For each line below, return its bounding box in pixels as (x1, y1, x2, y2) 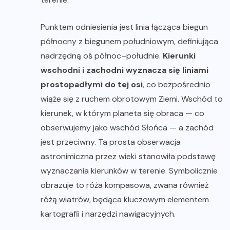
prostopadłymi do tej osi (41, 79, 143, 90)
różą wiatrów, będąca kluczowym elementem (41, 194, 209, 205)
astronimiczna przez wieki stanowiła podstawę (41, 150, 216, 162)
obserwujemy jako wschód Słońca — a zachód (41, 122, 214, 133)
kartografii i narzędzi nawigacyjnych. (41, 208, 176, 219)
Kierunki (163, 50, 196, 61)
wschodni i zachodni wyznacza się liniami (41, 64, 208, 75)
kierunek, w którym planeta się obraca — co (41, 107, 204, 119)
